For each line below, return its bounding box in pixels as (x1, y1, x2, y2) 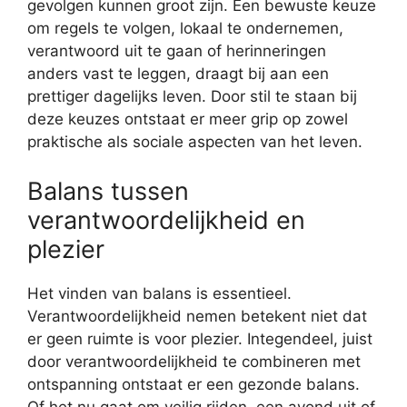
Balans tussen (27, 175, 189, 206)
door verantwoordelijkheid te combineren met (27, 352, 361, 371)
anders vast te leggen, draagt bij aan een (27, 65, 329, 84)
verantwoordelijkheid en (27, 204, 305, 235)
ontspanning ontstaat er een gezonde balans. (27, 374, 360, 393)
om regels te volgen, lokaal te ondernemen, (27, 19, 343, 38)
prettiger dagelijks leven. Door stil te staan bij (27, 87, 357, 106)
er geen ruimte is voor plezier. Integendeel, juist (27, 329, 372, 348)
